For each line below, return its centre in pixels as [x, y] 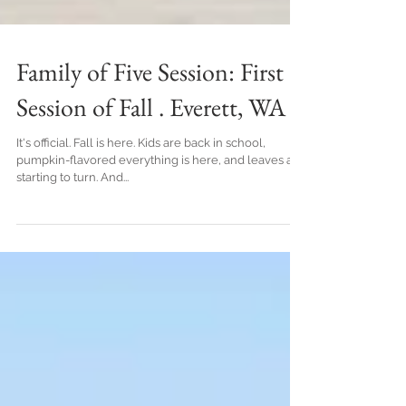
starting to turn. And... [115, 217]
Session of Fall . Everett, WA [151, 147]
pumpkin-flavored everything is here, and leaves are [160, 200]
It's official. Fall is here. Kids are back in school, [45, 183]
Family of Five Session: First [150, 111]
